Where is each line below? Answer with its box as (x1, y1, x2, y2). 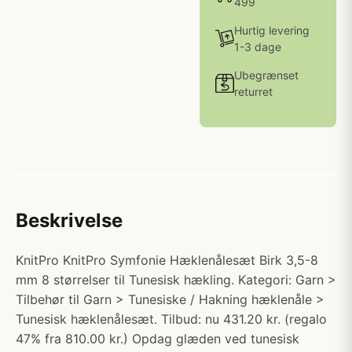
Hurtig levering (234, 24, 310, 37)
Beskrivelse (16, 209, 123, 232)
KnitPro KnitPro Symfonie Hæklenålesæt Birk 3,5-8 (16, 252, 318, 268)
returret (234, 85, 273, 98)
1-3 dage (234, 40, 281, 53)
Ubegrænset (234, 68, 299, 82)
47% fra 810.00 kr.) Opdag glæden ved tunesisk (16, 331, 299, 346)
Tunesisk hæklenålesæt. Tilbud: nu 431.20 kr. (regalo (16, 311, 327, 327)
